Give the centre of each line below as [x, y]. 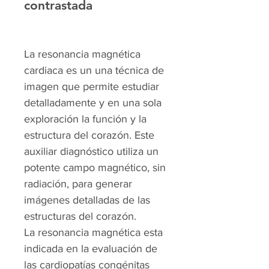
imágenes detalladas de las [87, 200]
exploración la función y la [85, 119]
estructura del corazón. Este [89, 135]
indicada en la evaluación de [91, 249]
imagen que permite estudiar [92, 86]
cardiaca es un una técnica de [94, 70]
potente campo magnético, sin [95, 168]
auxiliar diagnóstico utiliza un [91, 151]
